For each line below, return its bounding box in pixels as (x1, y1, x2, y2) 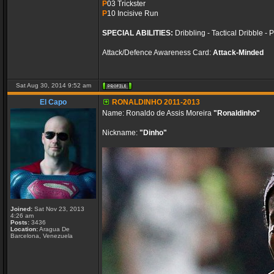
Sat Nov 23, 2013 (32, 206, 84, 212)
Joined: (10, 206, 32, 212)
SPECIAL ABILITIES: (102, 29, 173, 37)
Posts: (10, 219, 29, 226)
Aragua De (38, 226, 70, 232)
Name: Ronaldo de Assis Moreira (102, 109, 213, 117)
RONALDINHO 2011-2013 (112, 98, 200, 106)
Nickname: (102, 128, 139, 137)
